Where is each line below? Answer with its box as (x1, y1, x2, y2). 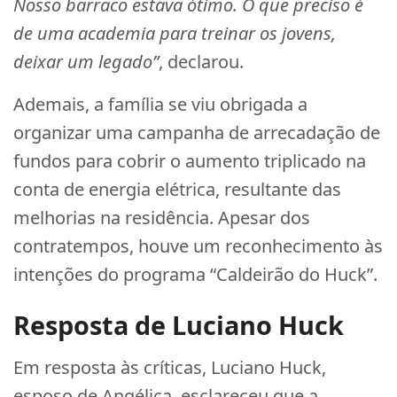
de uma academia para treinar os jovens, (13, 21, 336, 45)
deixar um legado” (13, 50, 159, 74)
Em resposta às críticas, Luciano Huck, (13, 355, 326, 379)
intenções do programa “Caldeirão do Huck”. (13, 262, 378, 286)
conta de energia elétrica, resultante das (13, 177, 341, 201)
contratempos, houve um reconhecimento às (13, 234, 383, 258)
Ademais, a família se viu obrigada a (13, 92, 307, 116)
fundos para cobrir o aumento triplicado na (13, 149, 366, 173)
